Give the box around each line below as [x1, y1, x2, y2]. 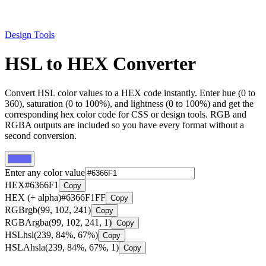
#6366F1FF [61, 192, 106, 202]
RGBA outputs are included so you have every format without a [5, 119, 244, 130]
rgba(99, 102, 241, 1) [32, 217, 112, 227]
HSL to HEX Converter [5, 53, 196, 75]
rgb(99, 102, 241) [25, 204, 91, 215]
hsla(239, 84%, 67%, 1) [30, 242, 119, 252]
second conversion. [5, 130, 77, 141]
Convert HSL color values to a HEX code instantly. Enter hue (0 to [5, 87, 255, 98]
